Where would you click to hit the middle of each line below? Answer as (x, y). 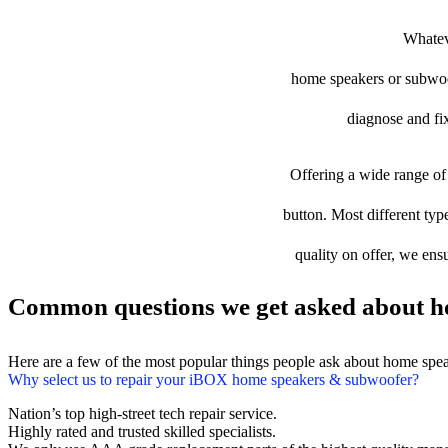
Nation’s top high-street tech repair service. (142, 414)
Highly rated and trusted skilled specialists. (142, 432)
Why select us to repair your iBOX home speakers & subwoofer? (213, 380)
